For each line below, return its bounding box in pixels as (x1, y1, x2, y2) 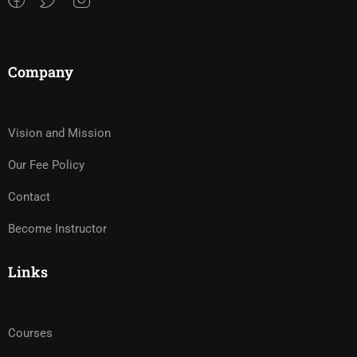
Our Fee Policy (8, 158, 84, 172)
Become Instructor (8, 222, 107, 236)
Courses (8, 326, 53, 340)
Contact (8, 190, 50, 204)
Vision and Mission (8, 126, 111, 140)
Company (8, 62, 73, 81)
